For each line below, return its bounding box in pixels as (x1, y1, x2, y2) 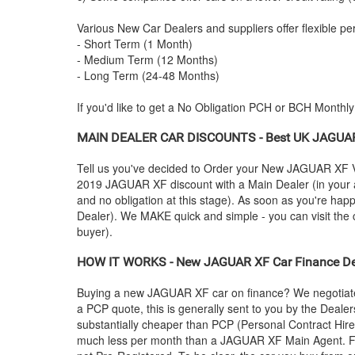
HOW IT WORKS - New (77, 254, 204, 269)
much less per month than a (77, 332, 220, 348)
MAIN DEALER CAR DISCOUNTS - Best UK (77, 130, 312, 145)
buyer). (77, 223, 113, 239)
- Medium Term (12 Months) (77, 52, 218, 67)
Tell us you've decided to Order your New (77, 160, 287, 176)
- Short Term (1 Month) (77, 36, 193, 52)
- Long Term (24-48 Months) (77, 67, 219, 83)
